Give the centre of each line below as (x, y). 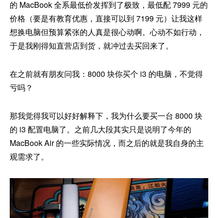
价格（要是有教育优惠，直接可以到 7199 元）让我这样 (106, 18)
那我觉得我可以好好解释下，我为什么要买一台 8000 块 (106, 115)
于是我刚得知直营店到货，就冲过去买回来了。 (91, 45)
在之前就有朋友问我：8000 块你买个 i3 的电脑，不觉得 (106, 73)
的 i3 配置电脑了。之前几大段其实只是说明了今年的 (100, 129)
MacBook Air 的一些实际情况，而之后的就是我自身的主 (107, 143)
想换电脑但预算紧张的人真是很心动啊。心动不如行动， (107, 32)
